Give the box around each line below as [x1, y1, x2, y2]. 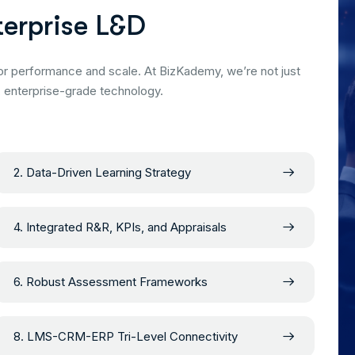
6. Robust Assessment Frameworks [13, 273, 208, 289]
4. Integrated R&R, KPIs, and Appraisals [13, 219, 227, 235]
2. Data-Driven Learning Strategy [13, 164, 191, 180]
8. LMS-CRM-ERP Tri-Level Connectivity [13, 328, 238, 344]
